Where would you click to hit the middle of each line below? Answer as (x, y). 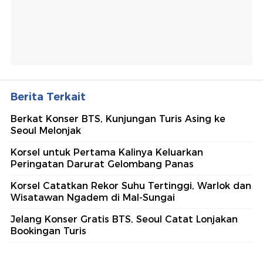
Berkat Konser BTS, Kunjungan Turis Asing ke (118, 119)
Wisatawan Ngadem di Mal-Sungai (93, 198)
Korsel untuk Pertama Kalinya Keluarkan (107, 152)
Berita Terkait (48, 97)
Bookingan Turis (48, 231)
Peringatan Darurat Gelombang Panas (102, 164)
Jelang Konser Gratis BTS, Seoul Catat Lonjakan (124, 219)
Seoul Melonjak (46, 131)
